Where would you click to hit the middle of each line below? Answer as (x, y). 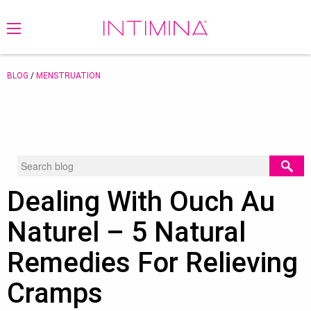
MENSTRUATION (68, 76)
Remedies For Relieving (152, 263)
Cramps (55, 293)
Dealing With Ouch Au (141, 202)
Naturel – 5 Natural (126, 232)
